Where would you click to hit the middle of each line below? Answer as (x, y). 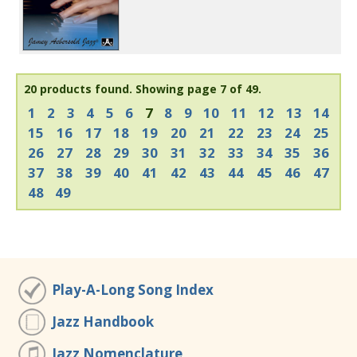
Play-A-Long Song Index (133, 290)
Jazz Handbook (103, 322)
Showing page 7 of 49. (198, 89)
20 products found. (78, 89)
